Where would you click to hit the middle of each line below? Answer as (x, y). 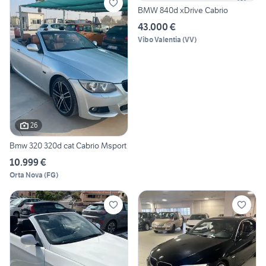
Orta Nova (26, 175)
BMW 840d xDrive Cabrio (183, 10)
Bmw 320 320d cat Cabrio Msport (68, 145)
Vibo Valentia (159, 40)
